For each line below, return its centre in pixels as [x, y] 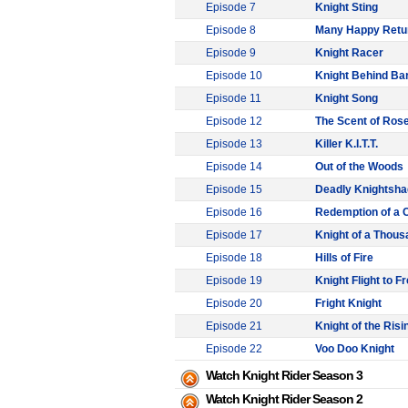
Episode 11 [234, 98]
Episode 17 [234, 235]
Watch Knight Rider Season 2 [284, 399]
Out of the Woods [359, 167]
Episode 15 [234, 189]
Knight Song [347, 98]
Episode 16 [234, 212]
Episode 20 [234, 303]
